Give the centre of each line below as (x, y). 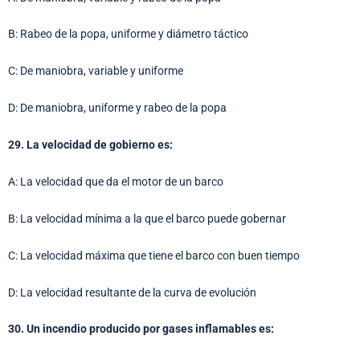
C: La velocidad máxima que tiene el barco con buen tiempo (154, 255)
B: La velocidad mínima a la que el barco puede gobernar (147, 218)
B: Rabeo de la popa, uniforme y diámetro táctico (128, 34)
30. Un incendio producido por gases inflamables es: (141, 329)
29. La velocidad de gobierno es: (90, 145)
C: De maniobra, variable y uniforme (96, 71)
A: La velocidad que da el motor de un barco (116, 181)
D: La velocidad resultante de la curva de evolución (132, 292)
